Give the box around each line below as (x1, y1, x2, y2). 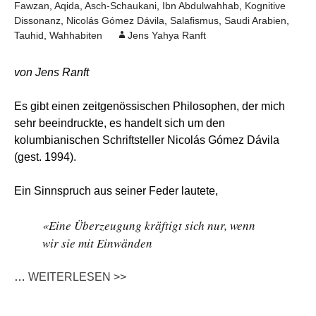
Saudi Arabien (224, 15, 286, 26)
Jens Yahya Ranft (128, 30, 206, 41)
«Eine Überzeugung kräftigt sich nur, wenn (42, 217, 255, 233)
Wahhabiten (49, 30, 102, 41)
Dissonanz (14, 15, 61, 26)
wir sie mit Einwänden (42, 235, 152, 251)
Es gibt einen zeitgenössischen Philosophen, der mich (14, 100, 285, 112)
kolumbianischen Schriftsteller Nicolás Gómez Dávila (14, 134, 279, 146)
